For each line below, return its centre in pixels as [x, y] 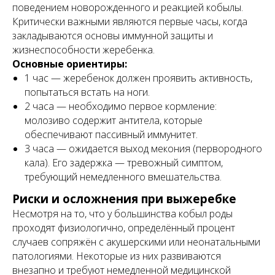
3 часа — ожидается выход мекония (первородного [143, 149]
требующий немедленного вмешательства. [123, 177]
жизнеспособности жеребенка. [83, 50]
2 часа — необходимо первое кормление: [121, 106]
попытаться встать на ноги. [87, 92]
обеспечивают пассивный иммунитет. [111, 134]
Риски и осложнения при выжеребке [124, 199]
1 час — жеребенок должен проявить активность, [138, 78]
